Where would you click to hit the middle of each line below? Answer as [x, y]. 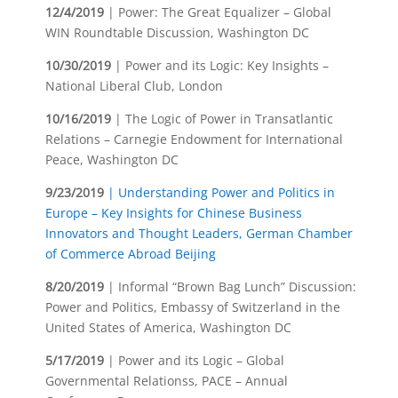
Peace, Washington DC [111, 159]
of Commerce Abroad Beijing [130, 254]
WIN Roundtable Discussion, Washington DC [177, 32]
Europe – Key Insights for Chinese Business [173, 213]
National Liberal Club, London [134, 86]
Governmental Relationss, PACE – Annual [166, 381]
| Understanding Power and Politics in [221, 192]
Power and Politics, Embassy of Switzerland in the [192, 307]
